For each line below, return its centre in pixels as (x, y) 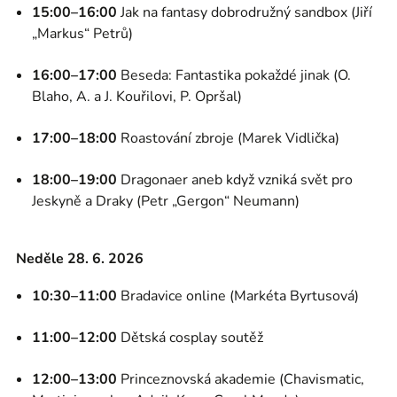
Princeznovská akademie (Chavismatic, (241, 379)
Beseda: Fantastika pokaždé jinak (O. (234, 75)
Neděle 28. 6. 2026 (80, 259)
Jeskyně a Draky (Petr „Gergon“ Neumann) (166, 201)
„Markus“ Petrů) (82, 34)
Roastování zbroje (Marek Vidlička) (228, 138)
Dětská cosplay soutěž (190, 338)
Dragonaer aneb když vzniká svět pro (235, 180)
